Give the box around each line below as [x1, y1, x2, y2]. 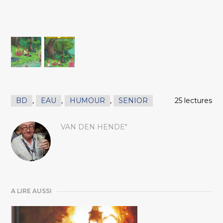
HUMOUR [70, 96, 106, 106]
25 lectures [174, 96, 212, 106]
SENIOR [118, 96, 148, 106]
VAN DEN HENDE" [61, 122, 128, 132]
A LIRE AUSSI [11, 187, 52, 195]
